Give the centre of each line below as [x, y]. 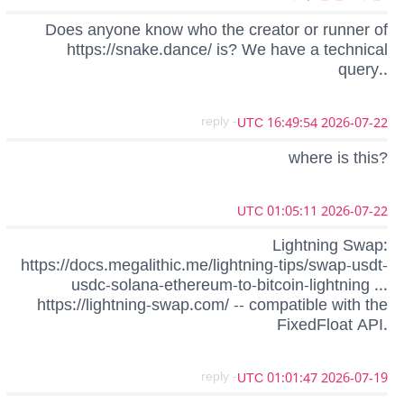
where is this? [338, 157]
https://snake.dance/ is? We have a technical [227, 50]
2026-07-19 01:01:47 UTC [354, 378]
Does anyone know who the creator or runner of [216, 30]
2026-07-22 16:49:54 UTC [354, 124]
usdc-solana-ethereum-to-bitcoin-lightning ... [230, 285]
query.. [363, 70]
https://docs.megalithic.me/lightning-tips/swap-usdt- [204, 265]
